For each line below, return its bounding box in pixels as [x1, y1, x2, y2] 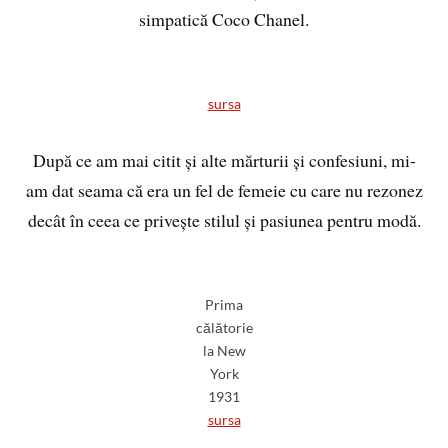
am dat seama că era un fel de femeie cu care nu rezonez [25, 178, 423, 203]
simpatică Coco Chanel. [139, 7, 309, 32]
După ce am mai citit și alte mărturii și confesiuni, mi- [32, 148, 416, 173]
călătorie [195, 319, 253, 337]
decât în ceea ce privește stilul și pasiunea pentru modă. [27, 208, 421, 233]
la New [202, 342, 246, 360]
